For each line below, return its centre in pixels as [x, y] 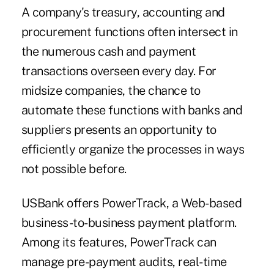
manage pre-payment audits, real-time [124, 262]
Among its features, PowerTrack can [119, 243]
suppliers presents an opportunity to [119, 130]
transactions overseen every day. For [119, 71]
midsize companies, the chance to [111, 91]
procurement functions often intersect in [129, 32]
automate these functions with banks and [132, 110]
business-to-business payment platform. [129, 223]
